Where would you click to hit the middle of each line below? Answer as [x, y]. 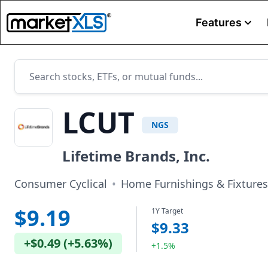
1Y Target [167, 211]
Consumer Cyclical [61, 184]
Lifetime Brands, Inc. [136, 156]
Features [218, 22]
